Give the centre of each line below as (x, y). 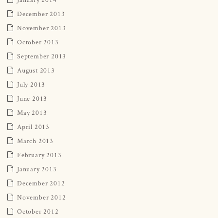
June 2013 (32, 98)
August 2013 (36, 70)
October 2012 (38, 211)
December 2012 (41, 183)
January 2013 (37, 169)
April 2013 (33, 126)
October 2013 (38, 42)
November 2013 (42, 27)
